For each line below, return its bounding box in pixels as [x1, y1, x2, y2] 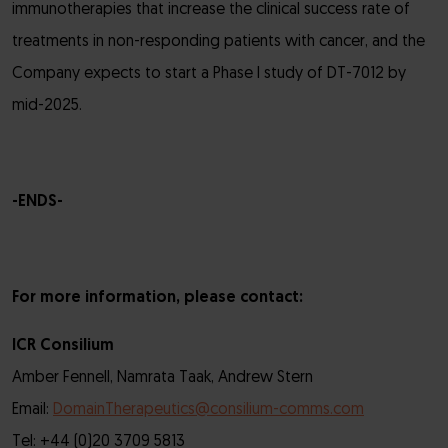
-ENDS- [12, 194, 63, 210]
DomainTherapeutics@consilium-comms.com [53, 402, 364, 418]
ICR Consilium [12, 338, 114, 354]
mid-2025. [12, 98, 82, 114]
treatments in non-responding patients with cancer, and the [12, 34, 425, 50]
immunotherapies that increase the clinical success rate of [12, 2, 410, 18]
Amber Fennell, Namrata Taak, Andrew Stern [12, 370, 313, 386]
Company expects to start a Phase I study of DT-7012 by [12, 66, 406, 82]
